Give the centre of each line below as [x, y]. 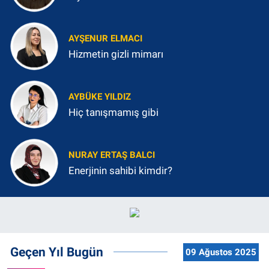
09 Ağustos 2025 [221, 252]
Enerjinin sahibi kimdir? [120, 170]
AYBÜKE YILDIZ [100, 97]
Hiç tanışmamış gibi [113, 112]
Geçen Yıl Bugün [57, 252]
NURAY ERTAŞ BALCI [112, 155]
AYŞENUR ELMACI [105, 39]
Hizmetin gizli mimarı [116, 54]
